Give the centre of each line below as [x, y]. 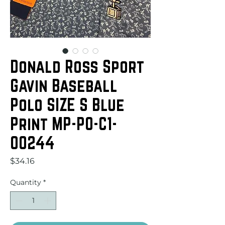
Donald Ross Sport [77, 66]
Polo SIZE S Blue [67, 104]
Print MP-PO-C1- [64, 123]
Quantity [26, 182]
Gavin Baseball [64, 85]
